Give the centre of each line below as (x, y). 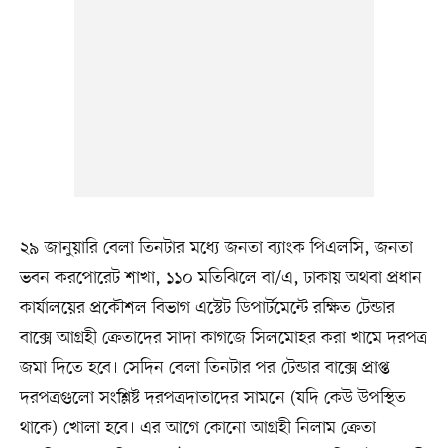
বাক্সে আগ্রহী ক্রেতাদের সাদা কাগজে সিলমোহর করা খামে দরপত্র (223, 337)
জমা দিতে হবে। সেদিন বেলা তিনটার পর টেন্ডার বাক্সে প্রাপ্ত (204, 367)
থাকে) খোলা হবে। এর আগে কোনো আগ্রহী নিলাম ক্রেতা (197, 427)
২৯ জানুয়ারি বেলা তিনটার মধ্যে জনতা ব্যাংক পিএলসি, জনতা (216, 247)
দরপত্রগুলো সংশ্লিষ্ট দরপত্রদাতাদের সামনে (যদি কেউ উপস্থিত (212, 397)
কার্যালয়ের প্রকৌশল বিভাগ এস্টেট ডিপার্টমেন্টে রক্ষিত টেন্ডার (207, 307)
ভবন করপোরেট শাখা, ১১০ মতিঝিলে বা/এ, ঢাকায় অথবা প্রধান (220, 277)
